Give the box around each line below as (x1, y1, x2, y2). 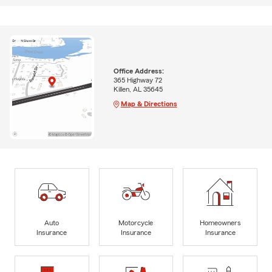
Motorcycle (118, 219, 154, 226)
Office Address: (113, 67, 164, 75)
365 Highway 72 (113, 76, 162, 84)
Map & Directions (120, 100, 177, 107)
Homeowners (199, 219, 241, 226)
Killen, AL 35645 (113, 85, 163, 93)
